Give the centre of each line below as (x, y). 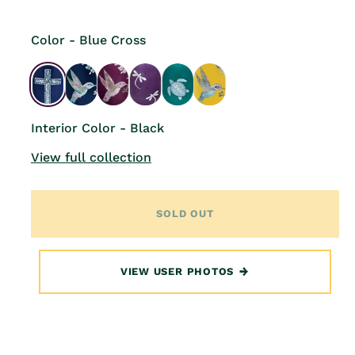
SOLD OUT (185, 214)
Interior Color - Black (97, 128)
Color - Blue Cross (88, 40)
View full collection (91, 157)
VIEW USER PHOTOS (177, 272)
